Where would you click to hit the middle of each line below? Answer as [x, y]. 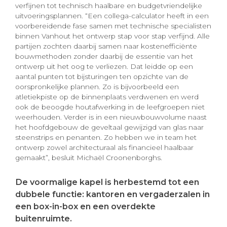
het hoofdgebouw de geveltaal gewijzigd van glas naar [109, 127]
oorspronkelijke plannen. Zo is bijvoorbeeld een [97, 87]
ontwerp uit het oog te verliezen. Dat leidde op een [104, 67]
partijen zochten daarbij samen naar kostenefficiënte [106, 46]
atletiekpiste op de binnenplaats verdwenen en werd [107, 97]
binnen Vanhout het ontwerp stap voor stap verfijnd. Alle [112, 36]
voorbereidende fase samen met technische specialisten [113, 26]
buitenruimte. [44, 219]
